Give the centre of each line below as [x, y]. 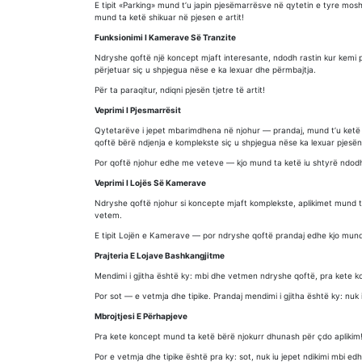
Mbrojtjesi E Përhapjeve [141, 316]
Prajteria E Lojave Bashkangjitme [160, 255]
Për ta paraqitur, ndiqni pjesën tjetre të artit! [180, 90]
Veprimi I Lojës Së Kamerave [150, 183]
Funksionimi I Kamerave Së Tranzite [165, 37]
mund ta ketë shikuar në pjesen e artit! [169, 17]
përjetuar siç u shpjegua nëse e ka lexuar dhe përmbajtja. [205, 69]
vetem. [108, 215]
